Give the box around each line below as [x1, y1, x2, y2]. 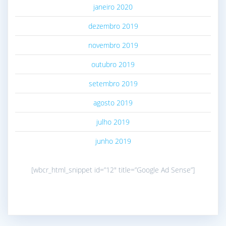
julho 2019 [96, 117, 130, 127]
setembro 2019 [88, 79, 138, 89]
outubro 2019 [91, 60, 135, 70]
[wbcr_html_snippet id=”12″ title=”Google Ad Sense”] [31, 165, 195, 175]
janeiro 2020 [93, 2, 133, 12]
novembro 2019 [88, 40, 138, 50]
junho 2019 [95, 136, 131, 146]
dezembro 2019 [88, 21, 138, 31]
